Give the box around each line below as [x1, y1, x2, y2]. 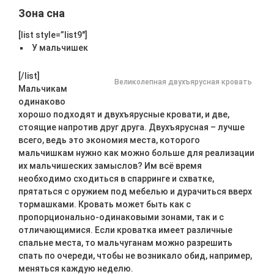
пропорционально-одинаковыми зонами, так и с [18, 212, 224, 222]
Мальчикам [18, 84, 67, 94]
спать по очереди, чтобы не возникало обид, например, [18, 251, 252, 261]
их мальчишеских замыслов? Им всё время [18, 161, 202, 171]
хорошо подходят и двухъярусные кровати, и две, [18, 109, 229, 119]
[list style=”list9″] [18, 30, 87, 40]
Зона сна [18, 7, 65, 20]
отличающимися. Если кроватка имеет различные [18, 225, 232, 235]
